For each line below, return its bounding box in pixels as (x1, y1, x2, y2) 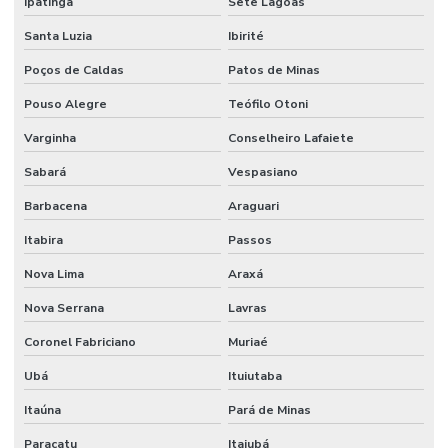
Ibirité (227, 28, 264, 45)
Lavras (227, 300, 267, 317)
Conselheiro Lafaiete (227, 130, 354, 147)
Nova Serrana (24, 300, 104, 317)
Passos (227, 232, 272, 249)
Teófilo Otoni (227, 96, 308, 113)
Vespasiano (227, 164, 298, 181)
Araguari (227, 198, 279, 215)
